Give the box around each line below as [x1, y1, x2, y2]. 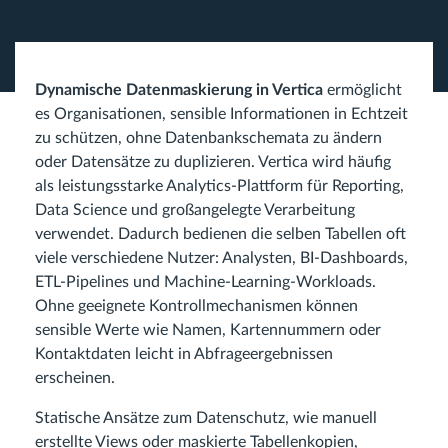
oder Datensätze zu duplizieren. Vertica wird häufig [35, 154, 391, 170]
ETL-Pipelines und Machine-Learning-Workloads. [35, 274, 376, 290]
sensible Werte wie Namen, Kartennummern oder [35, 322, 381, 338]
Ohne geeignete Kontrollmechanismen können [35, 298, 358, 314]
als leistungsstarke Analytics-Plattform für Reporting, [35, 178, 404, 194]
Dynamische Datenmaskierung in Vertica [35, 82, 323, 98]
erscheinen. [35, 370, 115, 386]
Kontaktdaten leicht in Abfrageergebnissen [35, 346, 333, 362]
